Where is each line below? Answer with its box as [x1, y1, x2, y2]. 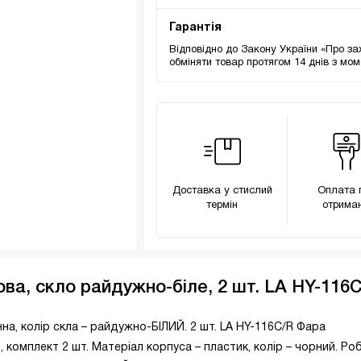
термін [206, 201, 239, 210]
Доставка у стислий [172, 186, 272, 196]
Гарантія [169, 23, 222, 33]
